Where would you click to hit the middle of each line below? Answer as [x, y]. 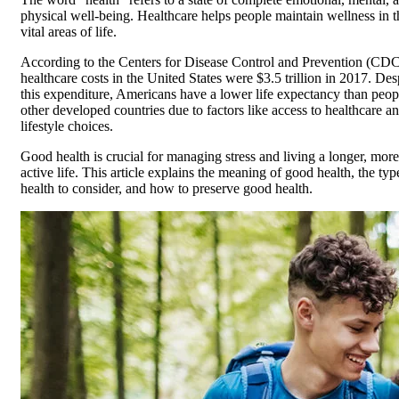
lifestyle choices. [67, 126]
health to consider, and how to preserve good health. [167, 189]
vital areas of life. [69, 32]
